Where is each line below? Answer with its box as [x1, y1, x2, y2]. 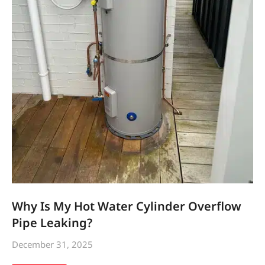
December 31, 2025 [12, 238, 93, 250]
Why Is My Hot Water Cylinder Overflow [12, 198, 241, 214]
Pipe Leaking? [12, 214, 92, 231]
